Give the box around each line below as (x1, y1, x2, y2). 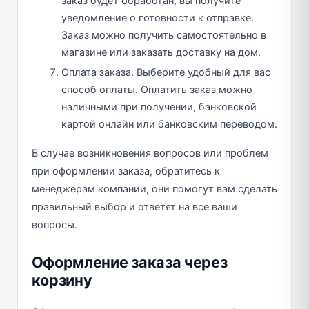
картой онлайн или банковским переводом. (61, 117, 277, 130)
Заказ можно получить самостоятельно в (61, 28, 266, 41)
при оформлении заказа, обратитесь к (31, 164, 220, 177)
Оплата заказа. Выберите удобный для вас (61, 66, 270, 79)
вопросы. (31, 218, 77, 231)
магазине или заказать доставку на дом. (61, 46, 261, 59)
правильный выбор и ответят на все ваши (31, 200, 237, 213)
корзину (31, 270, 92, 289)
